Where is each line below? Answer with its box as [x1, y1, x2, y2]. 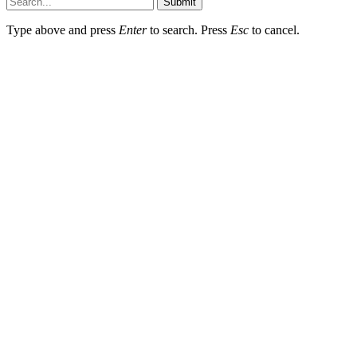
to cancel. [249, 23, 300, 37]
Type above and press [6, 23, 119, 37]
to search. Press [147, 23, 230, 37]
